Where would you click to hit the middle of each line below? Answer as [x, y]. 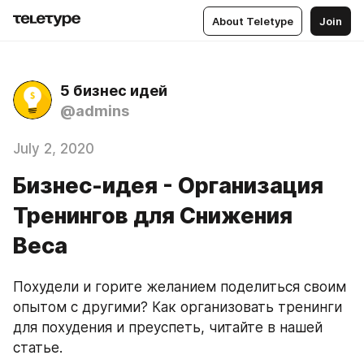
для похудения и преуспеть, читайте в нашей [168, 327]
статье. [38, 348]
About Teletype [253, 21]
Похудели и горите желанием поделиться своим [180, 287]
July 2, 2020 [54, 149]
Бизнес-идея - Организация [168, 186]
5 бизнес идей [114, 91]
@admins [95, 111]
